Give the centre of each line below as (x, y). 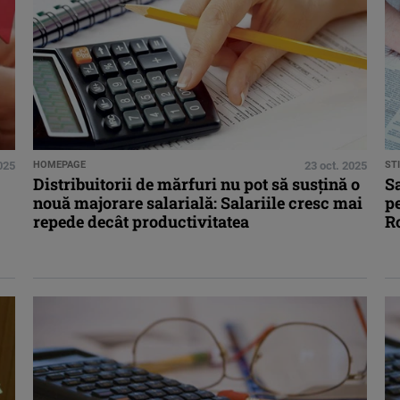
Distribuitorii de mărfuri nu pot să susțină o (197, 184)
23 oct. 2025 (335, 166)
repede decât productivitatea (142, 222)
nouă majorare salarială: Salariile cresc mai (198, 203)
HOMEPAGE (60, 165)
